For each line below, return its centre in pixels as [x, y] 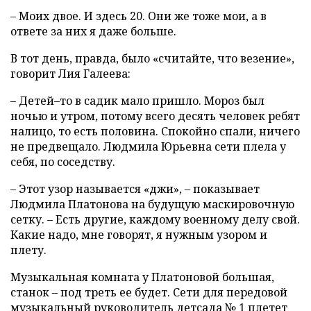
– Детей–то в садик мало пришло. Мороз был [137, 101]
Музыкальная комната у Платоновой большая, [142, 277]
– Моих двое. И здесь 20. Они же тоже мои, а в [138, 16]
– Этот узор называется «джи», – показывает [135, 189]
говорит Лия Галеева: [70, 74]
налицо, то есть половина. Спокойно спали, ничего [155, 132]
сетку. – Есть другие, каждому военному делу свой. [155, 220]
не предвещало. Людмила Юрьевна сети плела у [148, 147]
